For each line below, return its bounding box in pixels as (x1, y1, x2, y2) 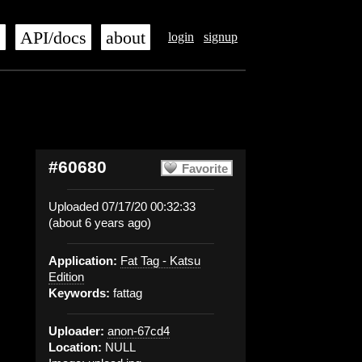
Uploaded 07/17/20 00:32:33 (48, 200, 196, 213)
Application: (48, 254, 117, 267)
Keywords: (48, 286, 110, 300)
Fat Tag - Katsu (120, 254, 200, 267)
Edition (48, 270, 84, 284)
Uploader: (48, 324, 104, 338)
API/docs (20, 28, 86, 48)
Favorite (182, 162, 228, 175)
